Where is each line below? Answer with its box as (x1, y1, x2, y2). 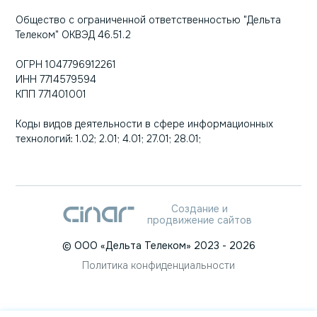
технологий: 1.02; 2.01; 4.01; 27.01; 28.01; (16, 132, 201, 146)
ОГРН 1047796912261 (16, 58, 116, 71)
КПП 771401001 (16, 88, 86, 101)
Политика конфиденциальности (82, 259, 235, 272)
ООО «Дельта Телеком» (74, 239, 191, 253)
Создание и (171, 202, 228, 216)
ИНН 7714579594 (16, 73, 96, 86)
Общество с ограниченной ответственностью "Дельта (16, 13, 281, 27)
